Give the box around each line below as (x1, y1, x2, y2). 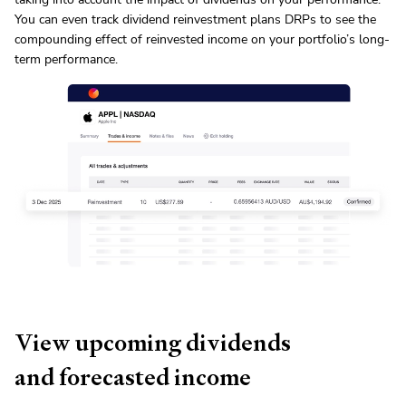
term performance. (14, 50, 118, 68)
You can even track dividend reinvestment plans (14, 10, 281, 28)
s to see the (310, 10, 376, 28)
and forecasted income (14, 362, 251, 393)
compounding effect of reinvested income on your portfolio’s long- (14, 30, 390, 48)
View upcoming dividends (14, 327, 291, 359)
